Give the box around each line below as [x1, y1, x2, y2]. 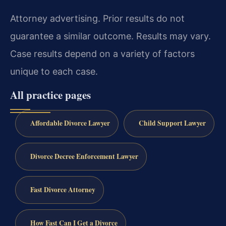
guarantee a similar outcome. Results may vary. [10, 31, 211, 42]
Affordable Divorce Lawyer [30, 118, 110, 129]
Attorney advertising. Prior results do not [10, 13, 185, 24]
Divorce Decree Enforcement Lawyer [30, 151, 138, 162]
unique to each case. [10, 66, 98, 77]
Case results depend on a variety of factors [10, 48, 195, 60]
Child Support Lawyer [138, 118, 206, 129]
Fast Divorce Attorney [30, 184, 95, 195]
